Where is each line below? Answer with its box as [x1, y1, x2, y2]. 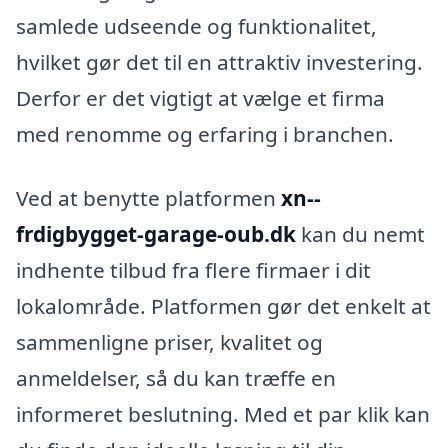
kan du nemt [296, 219, 425, 248]
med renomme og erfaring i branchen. [16, 119, 394, 148]
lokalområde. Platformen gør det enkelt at [16, 291, 431, 320]
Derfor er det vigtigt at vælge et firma [16, 83, 385, 112]
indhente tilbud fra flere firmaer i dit [16, 255, 371, 284]
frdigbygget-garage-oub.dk [16, 219, 296, 248]
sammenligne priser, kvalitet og [16, 327, 323, 356]
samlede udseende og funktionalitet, [16, 11, 377, 40]
